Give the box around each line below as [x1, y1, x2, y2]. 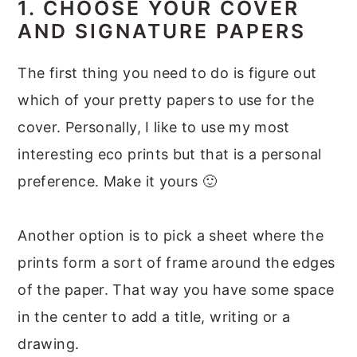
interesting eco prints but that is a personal [18, 145, 322, 163]
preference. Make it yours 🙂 [18, 172, 218, 190]
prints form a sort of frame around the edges [18, 253, 335, 271]
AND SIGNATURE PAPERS [18, 18, 307, 43]
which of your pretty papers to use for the [18, 91, 315, 108]
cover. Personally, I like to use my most [18, 118, 290, 135]
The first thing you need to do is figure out [18, 64, 317, 81]
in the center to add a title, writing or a [18, 308, 291, 325]
